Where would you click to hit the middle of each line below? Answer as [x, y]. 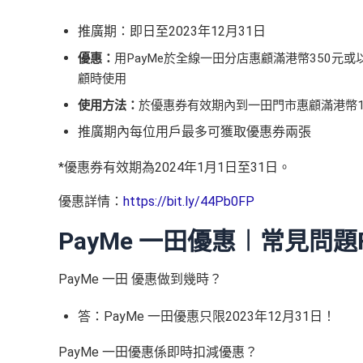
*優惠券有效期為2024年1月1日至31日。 [175, 168]
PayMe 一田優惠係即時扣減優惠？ [158, 352]
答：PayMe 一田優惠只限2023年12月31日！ [207, 316]
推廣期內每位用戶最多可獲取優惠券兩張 [194, 132]
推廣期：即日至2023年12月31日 [172, 32]
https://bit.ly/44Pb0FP [189, 202]
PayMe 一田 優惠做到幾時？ [140, 280]
